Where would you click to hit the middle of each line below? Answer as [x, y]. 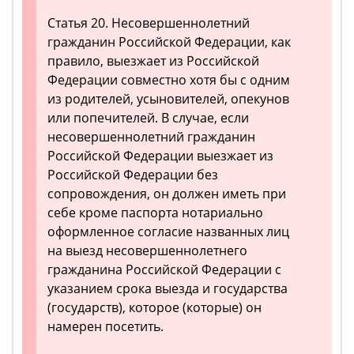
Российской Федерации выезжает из [160, 156]
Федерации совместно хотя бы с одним [169, 80]
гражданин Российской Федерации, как [169, 42]
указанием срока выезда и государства [168, 288]
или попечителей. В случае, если [148, 118]
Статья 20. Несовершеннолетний [149, 23]
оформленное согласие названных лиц [168, 232]
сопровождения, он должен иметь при [167, 194]
